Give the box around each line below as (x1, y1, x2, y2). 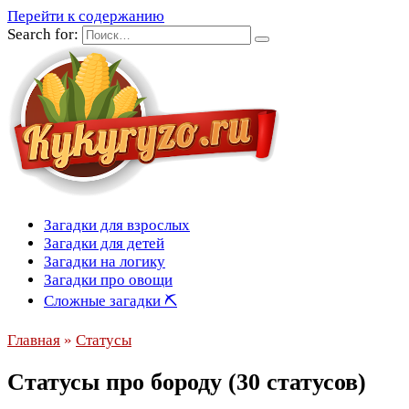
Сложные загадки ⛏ (44, 292, 177, 309)
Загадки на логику (44, 253, 165, 270)
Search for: (7, 26, 79, 43)
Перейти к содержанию (7, 7, 164, 25)
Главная (7, 331, 60, 349)
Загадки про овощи (44, 271, 173, 288)
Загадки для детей (44, 235, 164, 252)
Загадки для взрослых (44, 216, 190, 234)
